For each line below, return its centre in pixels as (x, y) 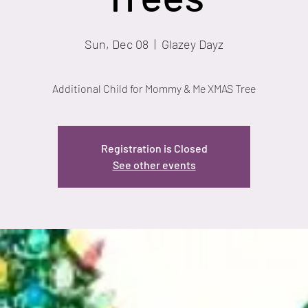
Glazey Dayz (192, 44)
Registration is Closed (154, 148)
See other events (154, 165)
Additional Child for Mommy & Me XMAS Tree (154, 89)
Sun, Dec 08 (117, 44)
